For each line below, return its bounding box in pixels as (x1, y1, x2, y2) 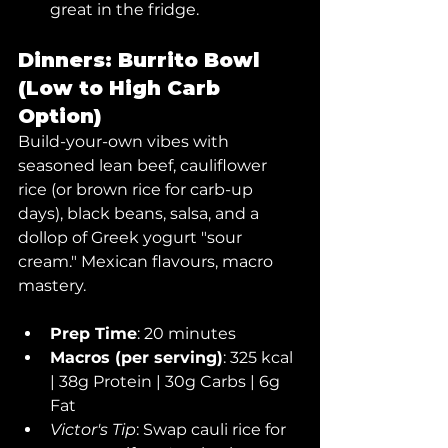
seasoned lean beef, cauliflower (18, 156, 271, 175)
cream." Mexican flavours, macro (18, 252, 277, 271)
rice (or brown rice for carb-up (18, 180, 257, 199)
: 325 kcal (223, 348, 297, 367)
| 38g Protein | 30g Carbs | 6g (50, 372, 284, 391)
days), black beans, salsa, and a (18, 204, 263, 223)
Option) (18, 104, 102, 128)
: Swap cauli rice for (136, 420, 290, 439)
